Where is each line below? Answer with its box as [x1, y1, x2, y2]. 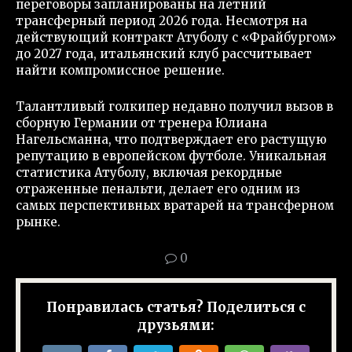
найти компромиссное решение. [16, 62, 225, 78]
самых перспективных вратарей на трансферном [16, 197, 334, 213]
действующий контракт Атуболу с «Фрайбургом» [16, 29, 336, 45]
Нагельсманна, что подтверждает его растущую [16, 131, 327, 147]
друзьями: [137, 316, 214, 334]
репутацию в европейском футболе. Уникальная [16, 148, 326, 163]
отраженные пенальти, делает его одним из [16, 181, 300, 196]
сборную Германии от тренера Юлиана [16, 115, 267, 130]
